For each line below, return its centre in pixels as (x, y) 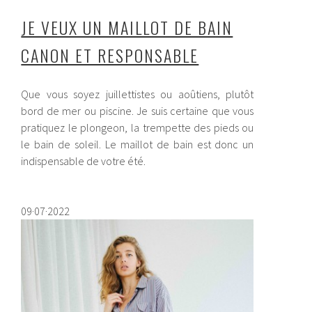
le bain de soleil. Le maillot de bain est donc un (138, 144)
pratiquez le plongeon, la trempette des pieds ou (138, 127)
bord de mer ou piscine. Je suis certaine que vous (138, 110)
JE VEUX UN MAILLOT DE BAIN (127, 27)
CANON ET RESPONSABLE (110, 55)
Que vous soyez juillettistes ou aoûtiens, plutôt (138, 94)
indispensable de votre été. (84, 161)
